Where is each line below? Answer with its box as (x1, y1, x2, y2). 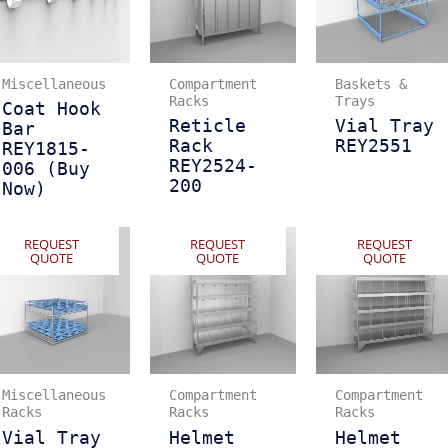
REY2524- (168, 156, 257, 177)
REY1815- (2, 139, 91, 160)
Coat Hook (2, 99, 102, 120)
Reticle (168, 116, 246, 137)
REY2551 (335, 136, 413, 157)
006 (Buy (2, 159, 91, 180)
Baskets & (335, 75, 408, 92)
